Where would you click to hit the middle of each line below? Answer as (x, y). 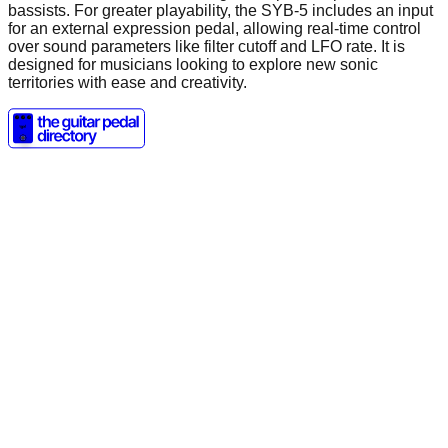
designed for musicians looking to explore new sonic (193, 64)
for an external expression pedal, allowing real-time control (214, 28)
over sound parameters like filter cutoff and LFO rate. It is (206, 46)
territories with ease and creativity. (127, 82)
